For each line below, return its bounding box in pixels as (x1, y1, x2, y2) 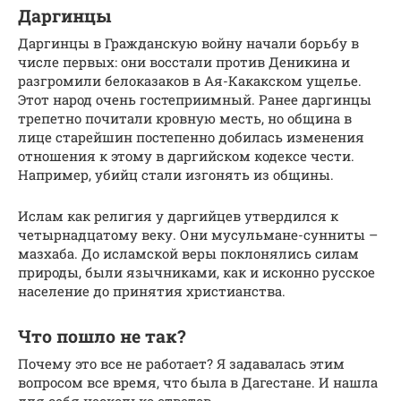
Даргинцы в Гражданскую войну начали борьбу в (18, 34, 359, 53)
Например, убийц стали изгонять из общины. (18, 166, 334, 184)
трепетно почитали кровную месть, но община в (18, 109, 352, 128)
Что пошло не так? (18, 325, 185, 348)
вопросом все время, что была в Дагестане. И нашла (18, 373, 378, 392)
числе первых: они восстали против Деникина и (18, 53, 350, 72)
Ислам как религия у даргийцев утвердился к (18, 207, 338, 226)
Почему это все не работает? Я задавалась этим (18, 354, 345, 373)
